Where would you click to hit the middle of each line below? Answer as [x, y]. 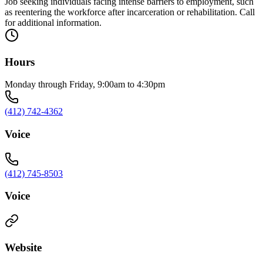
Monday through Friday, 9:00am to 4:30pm [85, 85]
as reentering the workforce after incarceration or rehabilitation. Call [130, 12]
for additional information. [53, 22]
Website [23, 247]
